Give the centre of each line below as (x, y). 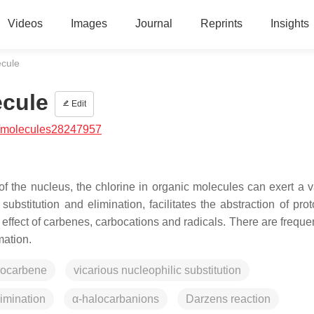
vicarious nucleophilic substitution (157, 270)
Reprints (221, 23)
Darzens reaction (228, 299)
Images (89, 23)
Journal (153, 23)
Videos (25, 23)
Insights (289, 23)
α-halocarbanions (116, 299)
